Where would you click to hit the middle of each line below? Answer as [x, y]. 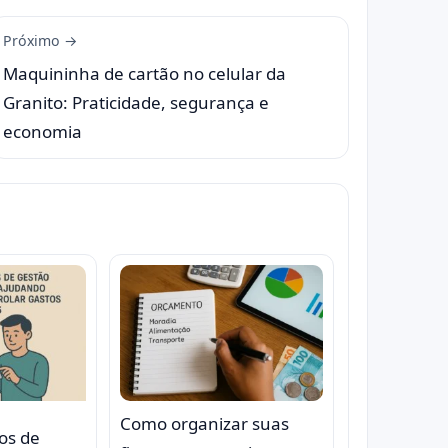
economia [42, 131]
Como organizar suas [204, 423]
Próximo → [40, 40]
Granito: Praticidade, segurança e [136, 102]
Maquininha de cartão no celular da [144, 73]
